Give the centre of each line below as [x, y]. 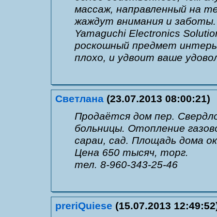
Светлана [79, 99]
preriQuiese [84, 206]
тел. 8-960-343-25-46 [126, 164]
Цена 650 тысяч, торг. [132, 152]
